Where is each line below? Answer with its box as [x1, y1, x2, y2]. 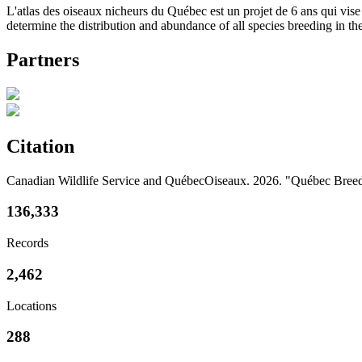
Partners [6, 48, 79, 70]
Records [6, 236, 48, 250]
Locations [6, 298, 57, 313]
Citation [6, 135, 74, 157]
